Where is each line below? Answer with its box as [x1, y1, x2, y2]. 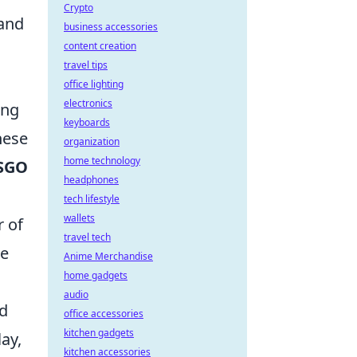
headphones [64, 173, 119, 186]
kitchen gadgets [64, 326, 134, 339]
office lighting [64, 77, 124, 91]
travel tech [64, 230, 111, 244]
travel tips [64, 58, 108, 72]
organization [64, 135, 120, 148]
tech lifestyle [64, 192, 120, 206]
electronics [64, 96, 112, 110]
